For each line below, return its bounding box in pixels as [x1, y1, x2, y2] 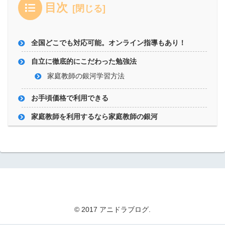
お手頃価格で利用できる [31, 94, 108, 102]
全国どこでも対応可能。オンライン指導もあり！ [31, 39, 186, 47]
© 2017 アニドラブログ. [74, 205, 151, 214]
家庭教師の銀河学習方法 [47, 72, 125, 80]
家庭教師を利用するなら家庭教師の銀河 [31, 113, 158, 121]
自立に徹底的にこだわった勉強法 [31, 57, 137, 65]
